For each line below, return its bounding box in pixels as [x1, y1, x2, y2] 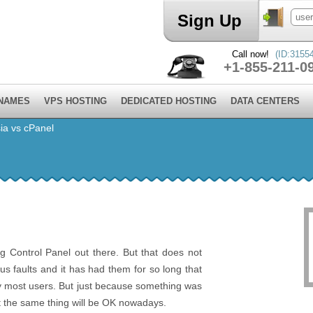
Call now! [231, 49, 272, 59]
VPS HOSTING [44, 96, 107, 106]
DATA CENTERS [231, 96, 300, 106]
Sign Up [177, 11, 242, 30]
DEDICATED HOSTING [121, 96, 217, 106]
